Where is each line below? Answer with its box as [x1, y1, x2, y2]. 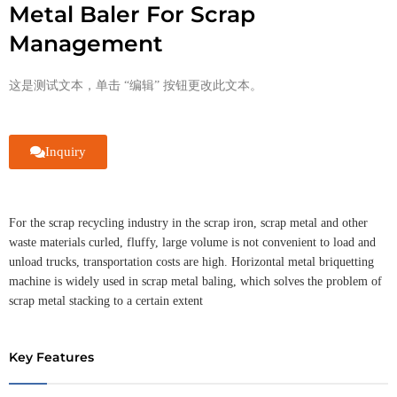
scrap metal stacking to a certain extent [9, 293, 203, 307]
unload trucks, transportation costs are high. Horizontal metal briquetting [9, 254, 374, 269]
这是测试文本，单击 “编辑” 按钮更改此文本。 [9, 78, 262, 92]
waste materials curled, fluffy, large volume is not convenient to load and [9, 235, 376, 249]
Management [9, 29, 163, 57]
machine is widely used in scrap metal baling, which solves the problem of [9, 274, 382, 288]
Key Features [9, 349, 94, 364]
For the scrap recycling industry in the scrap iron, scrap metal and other [9, 215, 368, 230]
